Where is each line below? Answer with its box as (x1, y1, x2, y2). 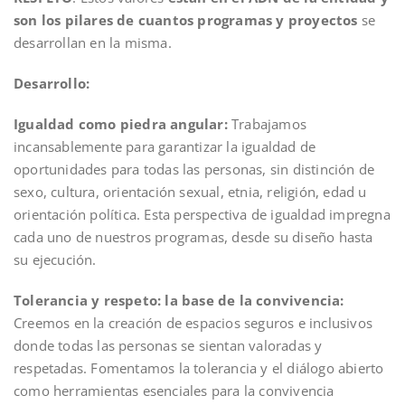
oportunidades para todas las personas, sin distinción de (14, 160, 375, 178)
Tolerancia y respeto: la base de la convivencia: (14, 291, 344, 309)
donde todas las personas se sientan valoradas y (14, 336, 323, 354)
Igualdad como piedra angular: (14, 115, 231, 133)
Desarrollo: (14, 74, 90, 92)
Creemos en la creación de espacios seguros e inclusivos (14, 314, 373, 332)
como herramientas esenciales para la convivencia (14, 381, 334, 400)
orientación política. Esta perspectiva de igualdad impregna (14, 205, 391, 223)
